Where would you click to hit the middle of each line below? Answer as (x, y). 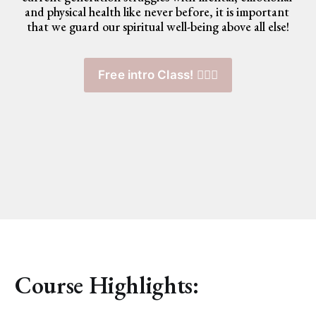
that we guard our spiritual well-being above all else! (158, 26)
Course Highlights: (107, 285)
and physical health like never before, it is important (157, 11)
